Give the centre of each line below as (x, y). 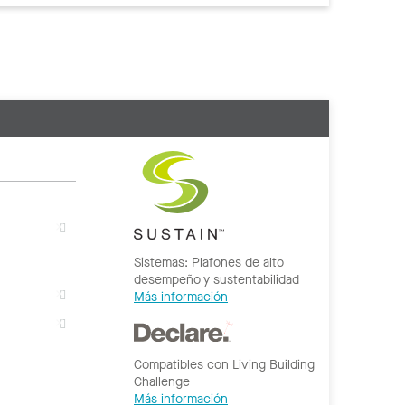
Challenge (162, 382)
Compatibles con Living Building (224, 365)
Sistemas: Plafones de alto (209, 262)
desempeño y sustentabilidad (217, 279)
